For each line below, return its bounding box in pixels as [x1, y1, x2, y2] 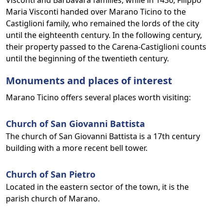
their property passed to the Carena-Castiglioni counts [6, 41, 206, 52]
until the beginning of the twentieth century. [6, 53, 169, 64]
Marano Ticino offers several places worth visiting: [6, 92, 191, 103]
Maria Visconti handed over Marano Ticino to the [6, 6, 186, 17]
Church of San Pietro [6, 168, 95, 180]
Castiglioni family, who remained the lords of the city [6, 18, 199, 29]
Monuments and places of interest [6, 74, 172, 87]
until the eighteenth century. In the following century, [6, 30, 202, 40]
